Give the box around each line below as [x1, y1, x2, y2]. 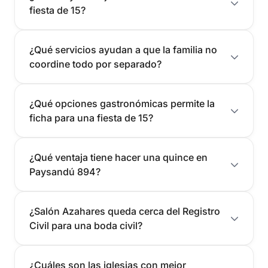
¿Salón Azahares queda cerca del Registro [29, 205, 220, 218]
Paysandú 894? [29, 166, 100, 178]
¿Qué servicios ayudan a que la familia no [29, 44, 217, 56]
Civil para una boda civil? [29, 220, 142, 232]
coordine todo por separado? [29, 58, 162, 71]
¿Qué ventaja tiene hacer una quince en [29, 151, 208, 164]
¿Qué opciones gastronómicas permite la [29, 98, 215, 110]
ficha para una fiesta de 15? [29, 112, 153, 124]
